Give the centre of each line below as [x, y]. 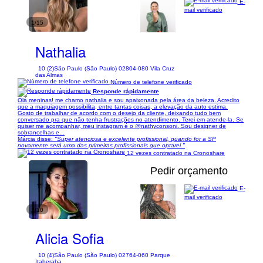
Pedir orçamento [189, 171]
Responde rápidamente [126, 92]
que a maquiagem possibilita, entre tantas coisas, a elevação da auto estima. [123, 106]
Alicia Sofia [70, 238]
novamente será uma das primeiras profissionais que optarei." [101, 145]
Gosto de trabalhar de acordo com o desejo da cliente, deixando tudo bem [119, 113]
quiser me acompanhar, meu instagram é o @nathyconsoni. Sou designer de [122, 126]
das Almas [49, 75]
